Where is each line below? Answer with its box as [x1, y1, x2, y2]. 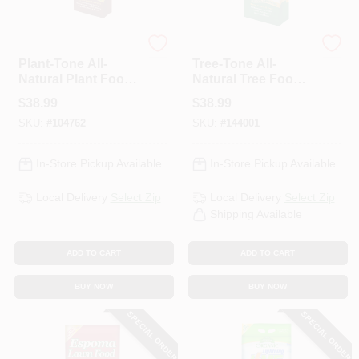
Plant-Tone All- [18, 57, 107, 71]
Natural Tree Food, [192, 72, 305, 86]
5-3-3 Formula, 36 [18, 87, 123, 101]
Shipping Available [209, 208, 302, 220]
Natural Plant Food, [18, 72, 135, 86]
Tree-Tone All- [192, 57, 276, 71]
